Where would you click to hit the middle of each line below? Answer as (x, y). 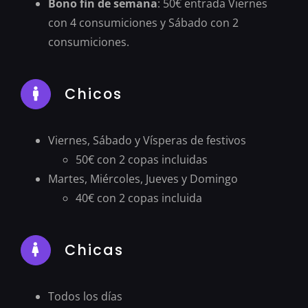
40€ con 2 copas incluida (139, 198)
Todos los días (85, 296)
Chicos (93, 93)
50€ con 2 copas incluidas (141, 159)
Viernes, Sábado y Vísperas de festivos (147, 140)
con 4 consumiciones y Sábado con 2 (143, 22)
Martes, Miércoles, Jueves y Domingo (143, 178)
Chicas (94, 250)
